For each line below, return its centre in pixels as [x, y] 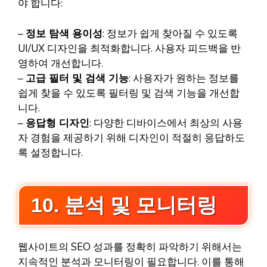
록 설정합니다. [50, 153]
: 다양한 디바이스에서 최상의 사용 [166, 123]
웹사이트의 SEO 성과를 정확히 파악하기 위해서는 [130, 247]
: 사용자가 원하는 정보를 [184, 78]
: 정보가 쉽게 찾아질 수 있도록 [170, 33]
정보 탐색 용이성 [64, 33]
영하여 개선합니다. [60, 63]
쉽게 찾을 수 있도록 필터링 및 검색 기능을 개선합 [129, 93]
